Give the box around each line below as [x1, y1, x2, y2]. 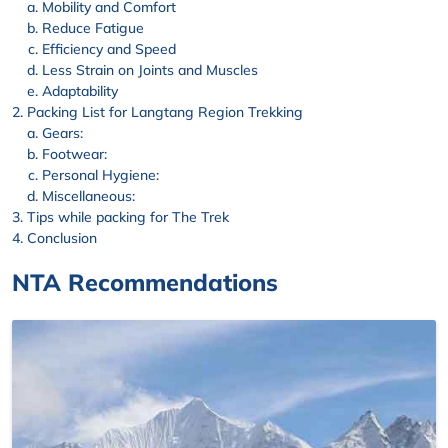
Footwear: [42, 145, 107, 164]
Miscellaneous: [42, 187, 135, 206]
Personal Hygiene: [42, 166, 159, 185]
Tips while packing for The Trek [27, 208, 229, 227]
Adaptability [42, 82, 118, 101]
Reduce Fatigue [42, 19, 144, 38]
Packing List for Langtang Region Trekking [27, 103, 303, 122]
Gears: [42, 124, 83, 143]
